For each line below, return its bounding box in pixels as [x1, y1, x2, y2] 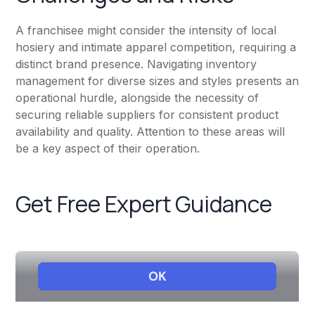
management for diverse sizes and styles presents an [15, 74, 300, 89]
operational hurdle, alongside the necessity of [15, 91, 259, 105]
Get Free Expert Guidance [15, 188, 272, 220]
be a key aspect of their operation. [15, 141, 200, 156]
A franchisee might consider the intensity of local [15, 23, 277, 38]
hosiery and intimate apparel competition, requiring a [15, 40, 297, 55]
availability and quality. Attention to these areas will [15, 124, 285, 139]
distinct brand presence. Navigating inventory [15, 57, 257, 72]
